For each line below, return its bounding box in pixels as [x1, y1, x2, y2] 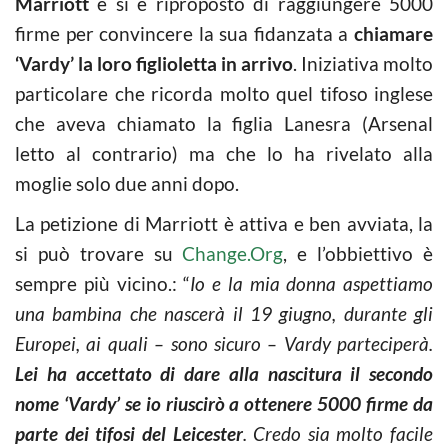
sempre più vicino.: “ [15, 271, 191, 295]
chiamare [354, 21, 433, 45]
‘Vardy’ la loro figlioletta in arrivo [15, 51, 293, 75]
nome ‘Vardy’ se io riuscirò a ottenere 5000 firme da [15, 391, 433, 415]
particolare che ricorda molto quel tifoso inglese [15, 81, 433, 105]
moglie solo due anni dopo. [15, 171, 239, 195]
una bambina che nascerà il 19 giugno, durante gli [15, 301, 433, 325]
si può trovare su [15, 241, 183, 265]
